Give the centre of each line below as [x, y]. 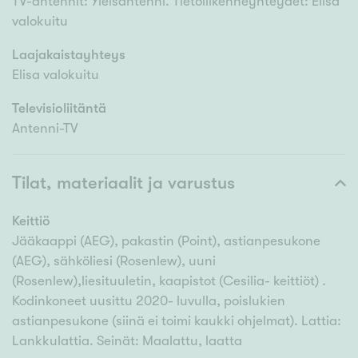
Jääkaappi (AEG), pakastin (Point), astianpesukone [166, 241]
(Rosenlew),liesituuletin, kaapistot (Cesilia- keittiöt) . [169, 281]
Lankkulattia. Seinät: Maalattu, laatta [127, 341]
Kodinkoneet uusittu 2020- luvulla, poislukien [149, 301]
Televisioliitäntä [59, 109]
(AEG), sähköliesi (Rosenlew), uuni [114, 261]
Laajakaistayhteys [69, 55]
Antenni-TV [45, 129]
